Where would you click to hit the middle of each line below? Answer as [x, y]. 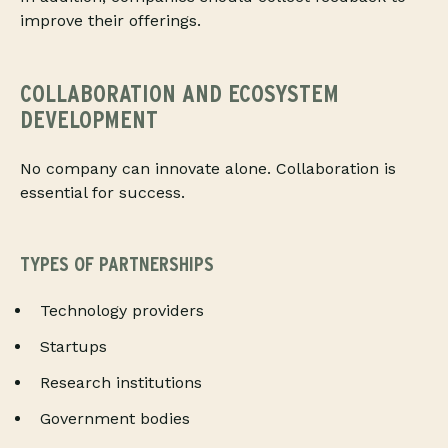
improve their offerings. [110, 21]
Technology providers [122, 311]
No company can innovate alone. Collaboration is [208, 169]
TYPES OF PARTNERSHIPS [117, 264]
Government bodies [115, 419]
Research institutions [121, 383]
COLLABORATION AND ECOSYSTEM [179, 94]
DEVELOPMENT [89, 120]
